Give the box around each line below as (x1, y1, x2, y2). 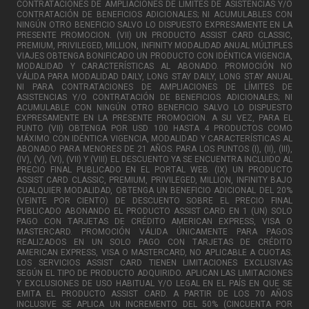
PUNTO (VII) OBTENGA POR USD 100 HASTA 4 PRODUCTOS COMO (17, 123, 292, 133)
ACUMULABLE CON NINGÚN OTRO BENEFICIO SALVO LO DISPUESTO (17, 102, 292, 112)
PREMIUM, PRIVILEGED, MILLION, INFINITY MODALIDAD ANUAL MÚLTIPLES (17, 40, 292, 50)
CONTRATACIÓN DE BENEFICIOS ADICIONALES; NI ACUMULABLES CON (17, 9, 292, 19)
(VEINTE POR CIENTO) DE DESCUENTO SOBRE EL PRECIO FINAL (17, 195, 292, 206)
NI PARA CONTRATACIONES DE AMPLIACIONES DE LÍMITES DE (17, 81, 292, 92)
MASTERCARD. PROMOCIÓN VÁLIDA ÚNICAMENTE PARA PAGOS (17, 226, 292, 237)
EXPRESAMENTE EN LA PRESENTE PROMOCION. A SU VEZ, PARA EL (17, 112, 292, 123)
